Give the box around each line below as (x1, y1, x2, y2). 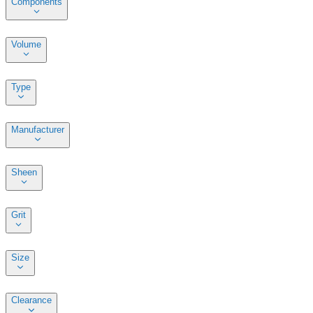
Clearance (11, 295, 52, 306)
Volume (11, 38, 41, 50)
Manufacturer (11, 124, 64, 135)
